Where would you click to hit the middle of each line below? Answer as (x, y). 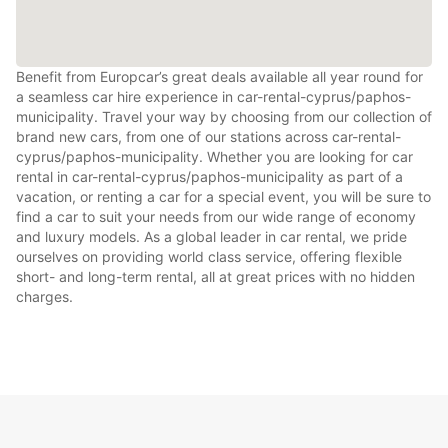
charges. (44, 296)
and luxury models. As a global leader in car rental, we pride (211, 236)
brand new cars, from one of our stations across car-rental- (208, 136)
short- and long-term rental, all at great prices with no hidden (215, 276)
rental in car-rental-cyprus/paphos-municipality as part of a (209, 176)
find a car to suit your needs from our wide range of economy (216, 216)
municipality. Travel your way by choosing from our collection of (224, 116)
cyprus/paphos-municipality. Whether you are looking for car (214, 156)
